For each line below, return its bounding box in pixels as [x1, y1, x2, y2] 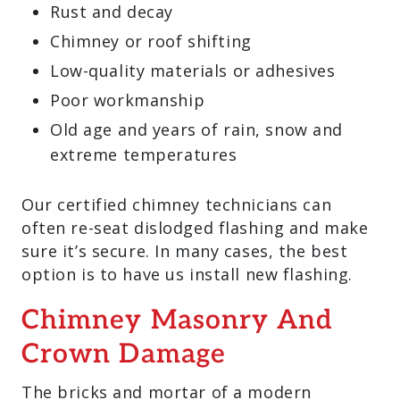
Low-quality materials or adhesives [50, 60, 336, 81]
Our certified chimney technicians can [21, 194, 332, 215]
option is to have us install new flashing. [21, 263, 353, 285]
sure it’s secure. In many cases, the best [21, 240, 348, 262]
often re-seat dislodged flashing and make [21, 217, 369, 238]
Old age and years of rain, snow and [50, 119, 343, 140]
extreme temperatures [50, 144, 237, 165]
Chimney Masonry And [21, 308, 334, 336]
